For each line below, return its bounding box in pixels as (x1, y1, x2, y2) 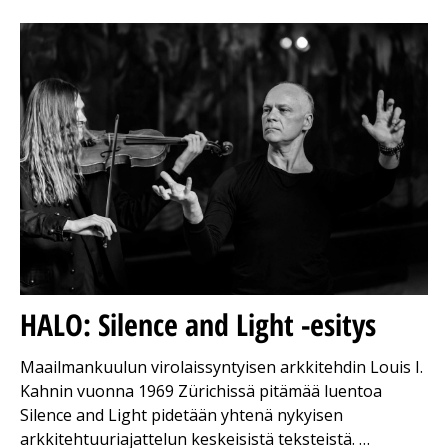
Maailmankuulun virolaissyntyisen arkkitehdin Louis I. (20, 355, 423, 378)
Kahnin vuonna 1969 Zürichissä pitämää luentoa (20, 379, 382, 402)
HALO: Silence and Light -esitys (20, 303, 376, 345)
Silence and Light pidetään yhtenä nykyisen (20, 403, 343, 426)
